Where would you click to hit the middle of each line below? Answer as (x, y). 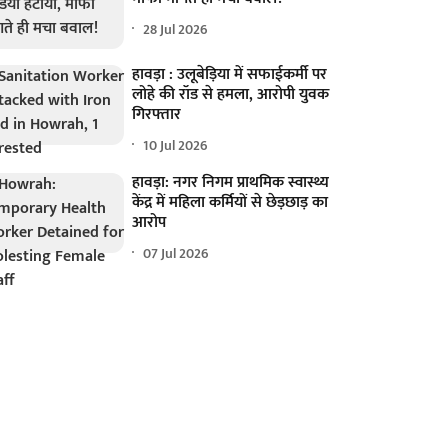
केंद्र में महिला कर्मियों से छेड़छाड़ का (230, 203)
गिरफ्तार (157, 115)
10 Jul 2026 (176, 145)
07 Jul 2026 (176, 253)
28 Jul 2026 (176, 29)
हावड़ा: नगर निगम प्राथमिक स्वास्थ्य (231, 183)
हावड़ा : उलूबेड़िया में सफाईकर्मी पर (230, 75)
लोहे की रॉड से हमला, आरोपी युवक (231, 95)
